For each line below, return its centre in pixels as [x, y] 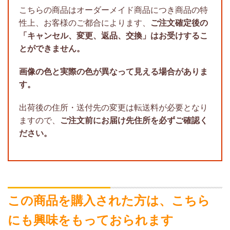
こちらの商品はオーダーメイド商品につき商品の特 [113, 10]
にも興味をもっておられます [91, 220]
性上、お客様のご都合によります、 [85, 23]
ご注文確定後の [179, 23]
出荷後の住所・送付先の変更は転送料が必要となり [113, 107]
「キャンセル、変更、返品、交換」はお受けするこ [113, 35]
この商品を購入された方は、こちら [109, 200]
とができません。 [52, 48]
